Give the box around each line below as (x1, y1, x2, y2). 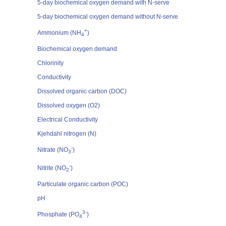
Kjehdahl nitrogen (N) (37, 130, 98, 137)
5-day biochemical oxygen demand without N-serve (37, 13, 180, 20)
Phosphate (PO (37, 211, 79, 218)
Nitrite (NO (37, 164, 66, 172)
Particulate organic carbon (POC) (37, 181, 130, 188)
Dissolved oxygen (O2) (37, 102, 101, 109)
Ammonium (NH (37, 29, 81, 36)
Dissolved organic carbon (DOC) (37, 88, 128, 95)
